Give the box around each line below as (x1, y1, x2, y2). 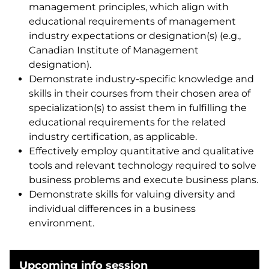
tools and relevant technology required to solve (29, 160, 256, 171)
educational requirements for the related (29, 116, 226, 128)
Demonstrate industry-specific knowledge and (29, 73, 254, 85)
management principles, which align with (29, 1, 229, 13)
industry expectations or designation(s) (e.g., (29, 30, 241, 41)
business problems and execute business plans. (29, 174, 258, 186)
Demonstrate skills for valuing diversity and (29, 189, 235, 200)
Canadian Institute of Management (29, 44, 199, 56)
